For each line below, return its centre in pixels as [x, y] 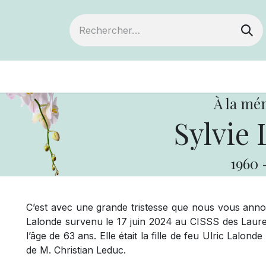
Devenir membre [91, 77]
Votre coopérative [209, 77]
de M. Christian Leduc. [76, 250]
